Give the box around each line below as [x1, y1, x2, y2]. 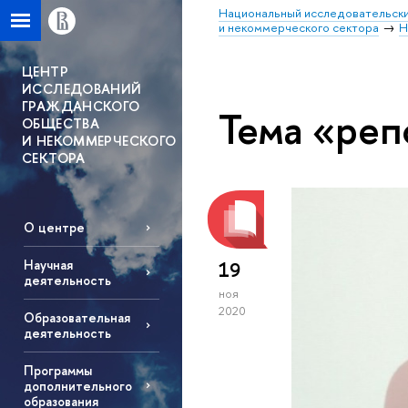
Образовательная [23, 309, 130, 327]
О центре [23, 219, 85, 237]
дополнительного [23, 376, 132, 394]
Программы [23, 361, 92, 379]
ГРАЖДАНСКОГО [22, 97, 140, 116]
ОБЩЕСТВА [22, 114, 99, 133]
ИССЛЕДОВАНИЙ [22, 79, 142, 98]
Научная [23, 256, 73, 274]
